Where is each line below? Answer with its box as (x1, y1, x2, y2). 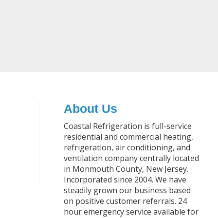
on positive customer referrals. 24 (63, 196, 187, 206)
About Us (63, 102, 117, 115)
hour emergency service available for (63, 206, 199, 217)
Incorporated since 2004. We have (63, 174, 186, 185)
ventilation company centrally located (63, 153, 199, 163)
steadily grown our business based (63, 185, 191, 196)
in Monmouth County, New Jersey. (63, 163, 188, 174)
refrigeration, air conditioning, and (63, 142, 190, 153)
